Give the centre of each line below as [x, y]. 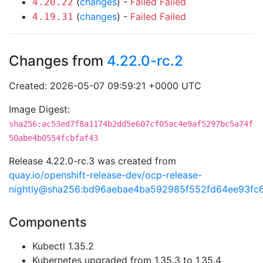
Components [48, 222]
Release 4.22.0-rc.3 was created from [92, 161]
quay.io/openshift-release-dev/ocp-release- [105, 175]
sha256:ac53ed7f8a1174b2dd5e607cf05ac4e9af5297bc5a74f [131, 124]
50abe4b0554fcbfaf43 [53, 138]
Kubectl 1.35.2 [63, 246]
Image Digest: [39, 109]
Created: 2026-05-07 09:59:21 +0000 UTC [105, 86]
